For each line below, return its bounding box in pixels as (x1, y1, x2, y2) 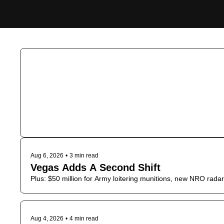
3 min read (69, 152, 98, 159)
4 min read (69, 215, 98, 222)
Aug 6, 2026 (30, 152, 63, 159)
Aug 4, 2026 (30, 215, 63, 222)
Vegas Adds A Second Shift (30, 162, 160, 173)
